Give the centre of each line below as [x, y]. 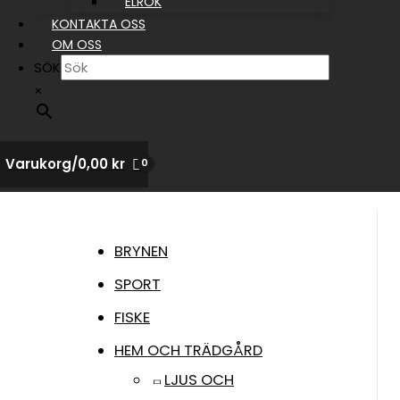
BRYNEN [141, 251]
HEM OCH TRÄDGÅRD [188, 351]
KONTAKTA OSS [99, 24]
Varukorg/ [42, 164]
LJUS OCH [199, 380]
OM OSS [77, 45]
